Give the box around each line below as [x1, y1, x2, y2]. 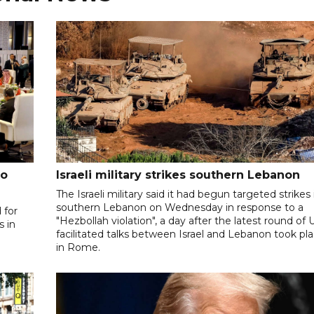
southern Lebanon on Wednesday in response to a [56, 201, 304, 214]
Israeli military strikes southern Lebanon [56, 168, 301, 182]
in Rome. [56, 241, 101, 254]
